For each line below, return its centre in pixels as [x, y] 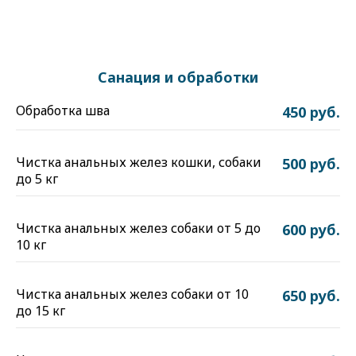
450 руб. [311, 112]
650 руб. [311, 296]
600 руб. [311, 230]
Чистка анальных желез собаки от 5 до [138, 228]
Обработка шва [63, 110]
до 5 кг [37, 179]
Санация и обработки [178, 77]
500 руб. [311, 164]
